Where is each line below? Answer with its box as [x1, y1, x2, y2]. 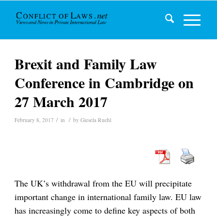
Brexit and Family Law [15, 53, 157, 74]
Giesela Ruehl [80, 116, 111, 124]
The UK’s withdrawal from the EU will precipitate [15, 177, 192, 189]
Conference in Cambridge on [15, 72, 194, 93]
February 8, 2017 [15, 116, 54, 124]
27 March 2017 [15, 91, 108, 112]
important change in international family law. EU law [15, 191, 201, 203]
